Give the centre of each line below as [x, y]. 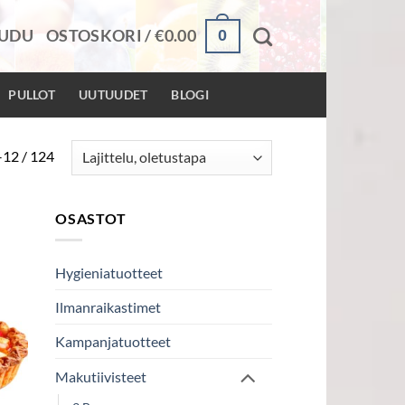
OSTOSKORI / [100, 36]
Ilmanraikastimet [108, 307]
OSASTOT [91, 218]
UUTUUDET [113, 94]
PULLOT [32, 94]
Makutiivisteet [101, 377]
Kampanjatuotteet [113, 342]
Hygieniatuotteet [109, 273]
